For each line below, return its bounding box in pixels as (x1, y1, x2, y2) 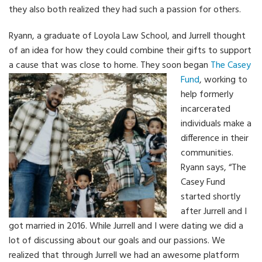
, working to (199, 72, 247, 88)
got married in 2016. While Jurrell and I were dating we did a (9, 218, 243, 234)
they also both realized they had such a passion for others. (9, 2, 241, 18)
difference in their (181, 130, 249, 146)
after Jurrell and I (181, 204, 247, 219)
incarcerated (181, 101, 230, 117)
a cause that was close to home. (9, 57, 140, 73)
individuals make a (181, 116, 251, 132)
